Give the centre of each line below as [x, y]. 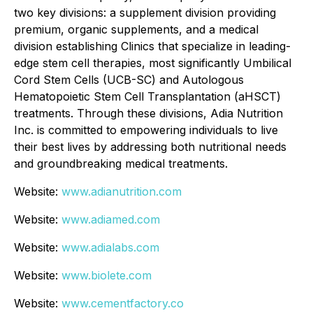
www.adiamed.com [111, 220]
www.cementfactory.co [123, 304]
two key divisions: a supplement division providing [145, 13]
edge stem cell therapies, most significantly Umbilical [153, 63]
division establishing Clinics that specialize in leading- [152, 46]
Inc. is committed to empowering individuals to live [146, 130]
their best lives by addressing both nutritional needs [150, 147]
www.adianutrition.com [122, 192]
